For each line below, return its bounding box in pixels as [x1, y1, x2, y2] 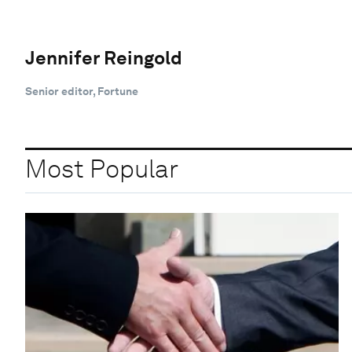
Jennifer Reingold [25, 46, 182, 69]
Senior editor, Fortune [25, 84, 138, 97]
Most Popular [25, 153, 178, 185]
